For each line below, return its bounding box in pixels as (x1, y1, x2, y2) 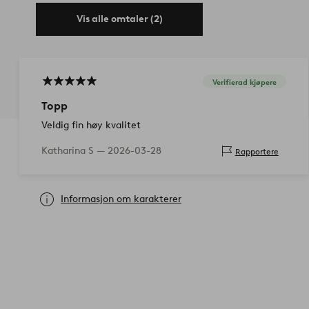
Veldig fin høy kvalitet (41, 119, 141, 132)
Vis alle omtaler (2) (76, 13, 163, 26)
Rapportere (235, 146, 279, 157)
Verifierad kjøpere (212, 77, 277, 87)
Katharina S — (41, 145, 108, 157)
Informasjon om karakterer (61, 193, 181, 206)
